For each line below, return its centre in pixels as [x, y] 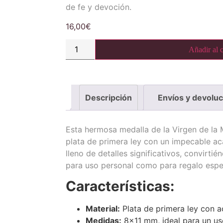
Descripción [109, 97]
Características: [120, 186]
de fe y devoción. [99, 7]
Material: [103, 209]
